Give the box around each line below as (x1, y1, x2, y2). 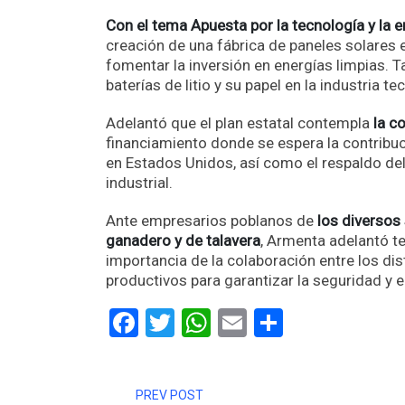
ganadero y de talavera (106, 231, 260, 250)
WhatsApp (211, 306, 341, 340)
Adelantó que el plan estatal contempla (106, 114, 370, 132)
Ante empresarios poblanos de (106, 212, 317, 230)
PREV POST (136, 388, 203, 402)
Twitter (174, 306, 263, 340)
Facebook (138, 306, 259, 340)
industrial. (106, 174, 173, 192)
